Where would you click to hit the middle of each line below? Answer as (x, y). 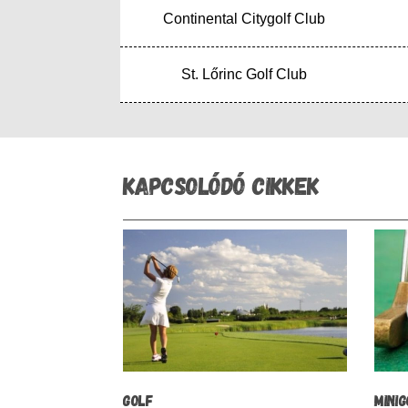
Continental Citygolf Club (245, 19)
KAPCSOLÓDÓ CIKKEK (221, 184)
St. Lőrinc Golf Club (245, 75)
